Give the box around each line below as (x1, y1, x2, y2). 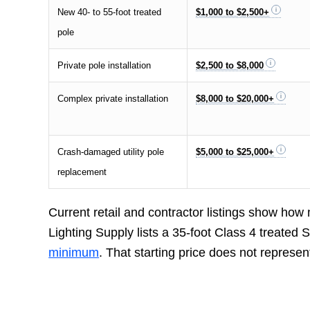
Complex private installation (57, 93, 169, 104)
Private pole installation (57, 60, 152, 71)
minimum (48, 245, 100, 259)
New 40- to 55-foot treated (57, 6, 162, 17)
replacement (57, 166, 107, 177)
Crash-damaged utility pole (57, 146, 165, 157)
